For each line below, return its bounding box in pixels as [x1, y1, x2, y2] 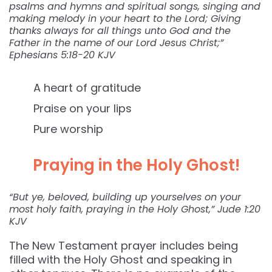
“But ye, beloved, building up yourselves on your [9, 190, 241, 205]
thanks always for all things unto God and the [9, 24, 231, 38]
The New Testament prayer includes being [9, 238, 238, 254]
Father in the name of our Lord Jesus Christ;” [9, 36, 223, 50]
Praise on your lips [33, 101, 132, 117]
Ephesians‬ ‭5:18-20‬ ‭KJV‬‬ [9, 48, 115, 63]
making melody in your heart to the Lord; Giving [9, 12, 241, 26]
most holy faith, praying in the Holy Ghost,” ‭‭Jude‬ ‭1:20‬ [9, 202, 260, 217]
